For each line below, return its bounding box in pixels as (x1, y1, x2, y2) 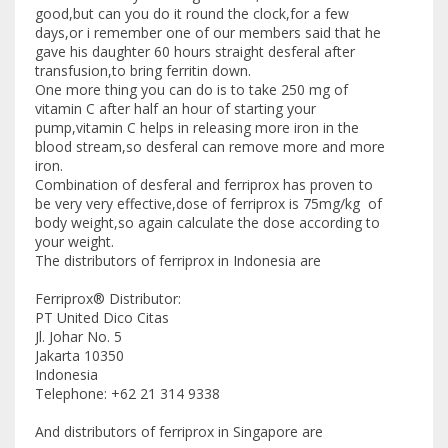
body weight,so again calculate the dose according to (35, 213, 380, 233)
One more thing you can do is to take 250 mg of (35, 80, 348, 100)
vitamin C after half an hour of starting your (35, 99, 316, 119)
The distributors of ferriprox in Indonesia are (35, 251, 321, 271)
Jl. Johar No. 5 (35, 327, 122, 347)
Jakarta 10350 (35, 346, 124, 366)
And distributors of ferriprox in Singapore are (35, 422, 323, 442)
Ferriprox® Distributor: (35, 289, 181, 309)
